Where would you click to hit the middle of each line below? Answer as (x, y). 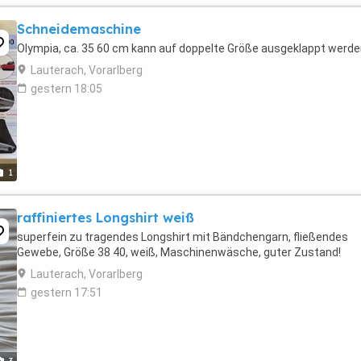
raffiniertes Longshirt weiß (106, 218)
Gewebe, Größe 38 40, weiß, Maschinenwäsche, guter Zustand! (179, 252)
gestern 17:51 (66, 293)
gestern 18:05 (66, 89)
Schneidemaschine (79, 29)
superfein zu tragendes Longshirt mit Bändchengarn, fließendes (183, 237)
